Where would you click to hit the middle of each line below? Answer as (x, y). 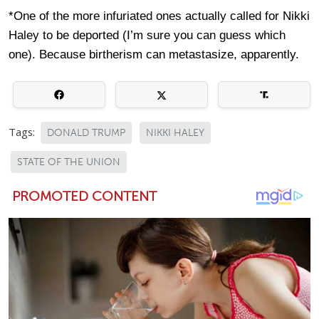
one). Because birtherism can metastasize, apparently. (154, 54)
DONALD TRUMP (86, 133)
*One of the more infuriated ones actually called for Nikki (159, 16)
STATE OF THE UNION (69, 162)
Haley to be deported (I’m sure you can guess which (147, 35)
